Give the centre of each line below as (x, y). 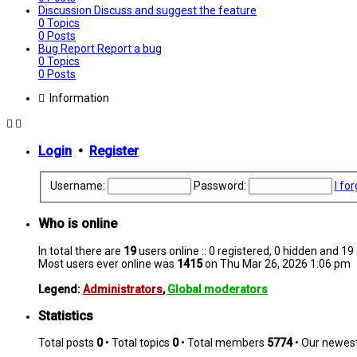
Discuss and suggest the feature (175, 10)
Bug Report (68, 48)
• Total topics (137, 343)
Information (77, 98)
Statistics (66, 316)
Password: (220, 186)
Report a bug (129, 48)
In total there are (81, 251)
